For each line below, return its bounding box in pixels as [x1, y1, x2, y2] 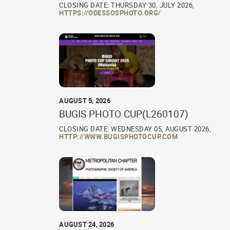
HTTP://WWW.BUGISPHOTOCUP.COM [59, 131, 178, 141]
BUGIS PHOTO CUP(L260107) [59, 107, 189, 121]
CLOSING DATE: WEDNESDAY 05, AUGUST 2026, [59, 124, 212, 133]
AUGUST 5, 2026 [59, 95, 110, 105]
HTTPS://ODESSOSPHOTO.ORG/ [59, 8, 161, 17]
